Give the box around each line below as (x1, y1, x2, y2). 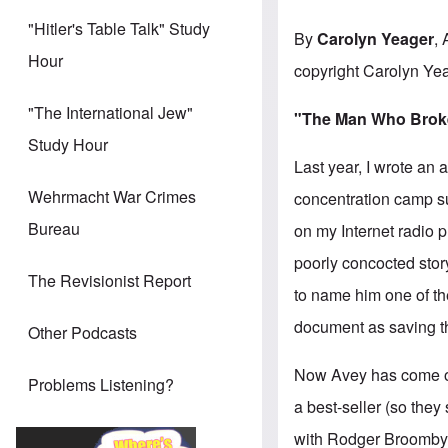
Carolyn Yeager (317, 26, 435, 50)
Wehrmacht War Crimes (28, 185, 196, 209)
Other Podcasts (28, 321, 137, 345)
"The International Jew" (28, 101, 193, 125)
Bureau (28, 217, 80, 241)
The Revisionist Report (28, 269, 191, 293)
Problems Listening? (28, 373, 174, 397)
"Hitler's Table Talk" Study (28, 17, 210, 41)
